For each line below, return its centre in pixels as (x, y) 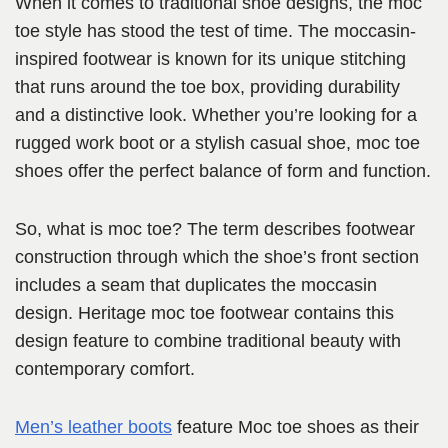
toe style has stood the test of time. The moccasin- (215, 31)
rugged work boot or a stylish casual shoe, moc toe (217, 143)
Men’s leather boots (93, 427)
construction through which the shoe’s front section (217, 257)
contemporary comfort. (105, 369)
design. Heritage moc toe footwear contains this (204, 313)
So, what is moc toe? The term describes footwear (215, 229)
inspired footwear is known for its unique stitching (210, 59)
